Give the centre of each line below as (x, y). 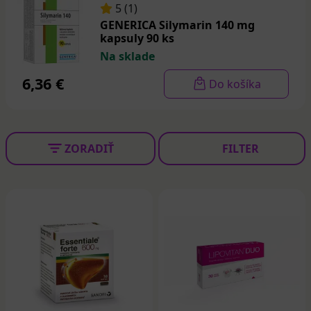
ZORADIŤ (89, 149)
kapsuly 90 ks (137, 39)
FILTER (240, 149)
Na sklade (127, 56)
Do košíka (235, 84)
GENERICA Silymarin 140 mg (177, 25)
